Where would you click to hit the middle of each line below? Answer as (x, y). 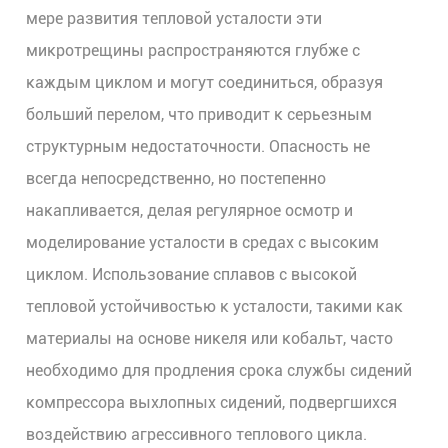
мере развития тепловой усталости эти (174, 18)
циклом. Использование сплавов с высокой (192, 274)
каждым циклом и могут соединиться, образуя (205, 82)
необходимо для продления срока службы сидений (219, 370)
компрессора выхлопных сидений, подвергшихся (212, 402)
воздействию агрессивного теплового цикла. (197, 434)
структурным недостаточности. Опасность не (198, 146)
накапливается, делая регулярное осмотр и (190, 210)
